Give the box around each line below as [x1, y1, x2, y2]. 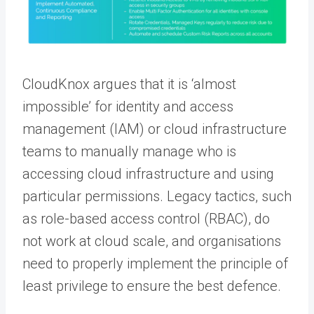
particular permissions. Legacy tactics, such [22, 187, 292, 205]
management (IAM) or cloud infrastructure [22, 120, 287, 137]
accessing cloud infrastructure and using [22, 165, 274, 182]
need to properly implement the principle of [22, 254, 288, 272]
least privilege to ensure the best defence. [22, 277, 281, 294]
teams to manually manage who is [22, 142, 236, 160]
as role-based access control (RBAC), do [22, 210, 270, 227]
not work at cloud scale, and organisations [22, 232, 281, 250]
